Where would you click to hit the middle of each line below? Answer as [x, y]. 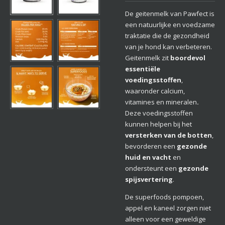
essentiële [143, 69]
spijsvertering [149, 179]
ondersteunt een [152, 168]
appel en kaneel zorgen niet [168, 208]
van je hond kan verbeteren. [168, 46]
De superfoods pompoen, [164, 197]
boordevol [188, 58]
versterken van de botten [168, 135]
